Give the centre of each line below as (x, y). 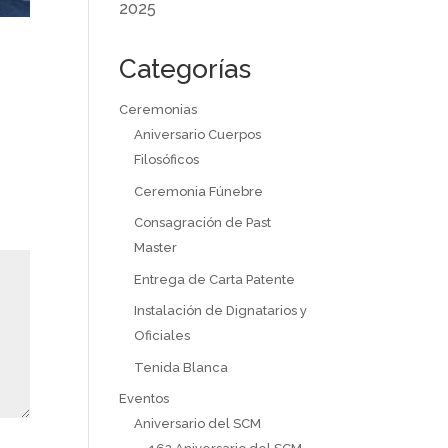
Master (156, 247)
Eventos (144, 398)
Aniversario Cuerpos (198, 134)
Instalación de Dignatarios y (221, 310)
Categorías (185, 69)
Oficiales (162, 335)
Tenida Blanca (181, 367)
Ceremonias (158, 109)
